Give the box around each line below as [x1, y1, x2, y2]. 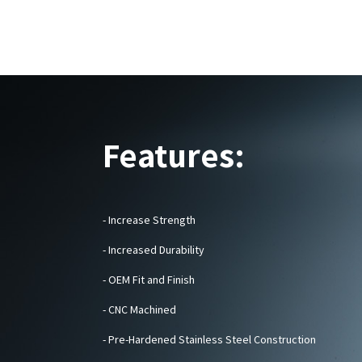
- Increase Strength [103, 212, 196, 227]
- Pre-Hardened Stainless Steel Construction [103, 331, 316, 347]
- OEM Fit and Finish [103, 271, 195, 287]
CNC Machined [108, 301, 176, 317]
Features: [103, 132, 245, 177]
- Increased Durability [103, 242, 204, 257]
